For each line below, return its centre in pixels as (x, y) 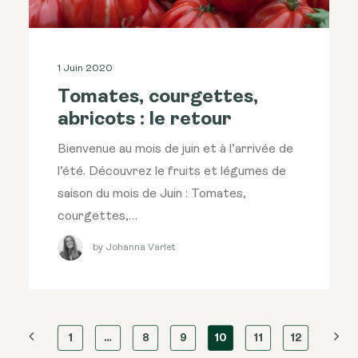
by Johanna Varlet (134, 247)
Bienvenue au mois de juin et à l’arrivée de (175, 150)
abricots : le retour (145, 120)
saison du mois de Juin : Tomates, (152, 195)
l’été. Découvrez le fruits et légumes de (172, 172)
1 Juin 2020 (85, 69)
